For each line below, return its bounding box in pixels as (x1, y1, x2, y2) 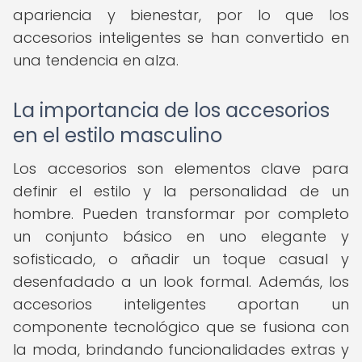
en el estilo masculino (13, 122, 222, 149)
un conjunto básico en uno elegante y (13, 226, 349, 246)
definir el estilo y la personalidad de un (13, 181, 349, 201)
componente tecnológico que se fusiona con (13, 317, 349, 337)
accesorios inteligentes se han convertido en (13, 27, 349, 48)
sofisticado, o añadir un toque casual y (13, 249, 349, 269)
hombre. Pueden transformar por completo (13, 204, 349, 224)
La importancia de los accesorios (13, 97, 330, 124)
